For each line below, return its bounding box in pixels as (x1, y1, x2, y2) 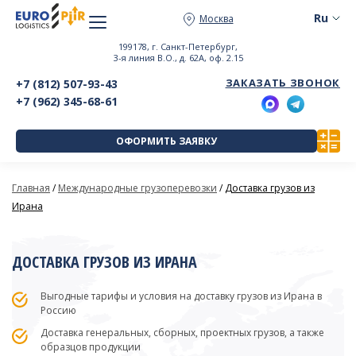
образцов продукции (41, 340, 141, 354)
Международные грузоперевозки (58, 181, 217, 195)
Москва (199, 12, 234, 25)
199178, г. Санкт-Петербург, (118, 41, 238, 52)
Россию (41, 304, 76, 317)
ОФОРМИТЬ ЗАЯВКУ (116, 134, 217, 148)
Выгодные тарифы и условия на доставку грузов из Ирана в (41, 289, 322, 303)
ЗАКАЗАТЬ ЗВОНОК (225, 75, 340, 90)
